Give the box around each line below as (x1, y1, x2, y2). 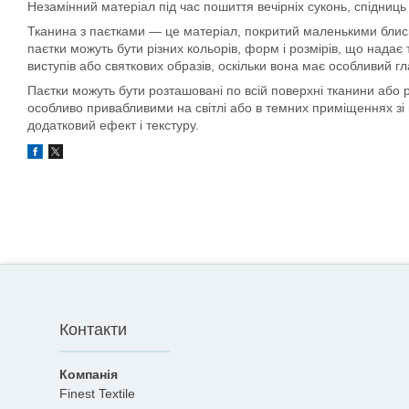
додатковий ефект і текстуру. (27, 118, 199, 132)
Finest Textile (59, 386, 135, 402)
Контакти (59, 320, 127, 340)
